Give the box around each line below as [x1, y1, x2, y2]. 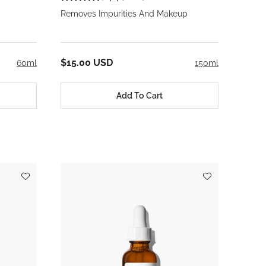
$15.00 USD [61, 57, 113, 68]
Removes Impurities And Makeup [61, 9, 188, 18]
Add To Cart [116, 90, 163, 100]
